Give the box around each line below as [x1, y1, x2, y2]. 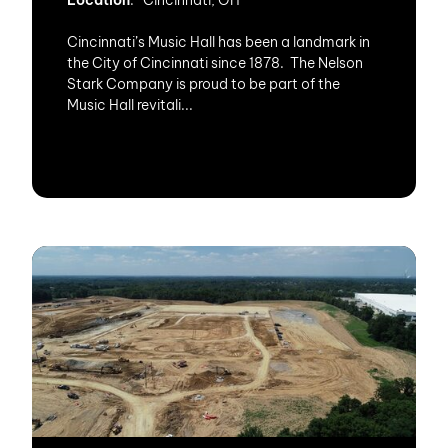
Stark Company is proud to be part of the [67, 75, 340, 93]
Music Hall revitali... [67, 96, 193, 114]
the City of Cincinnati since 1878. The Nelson [67, 54, 363, 72]
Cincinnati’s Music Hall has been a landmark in [67, 33, 370, 51]
